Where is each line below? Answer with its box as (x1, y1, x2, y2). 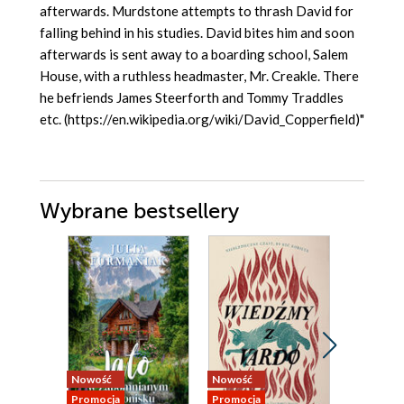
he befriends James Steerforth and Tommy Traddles (40, 89, 344, 106)
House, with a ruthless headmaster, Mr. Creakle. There (40, 68, 359, 85)
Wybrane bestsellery (40, 199, 239, 225)
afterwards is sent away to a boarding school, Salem (40, 46, 348, 63)
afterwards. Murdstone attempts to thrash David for (40, 3, 353, 20)
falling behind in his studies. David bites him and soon (40, 24, 354, 41)
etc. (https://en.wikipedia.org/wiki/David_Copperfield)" (40, 111, 364, 128)
